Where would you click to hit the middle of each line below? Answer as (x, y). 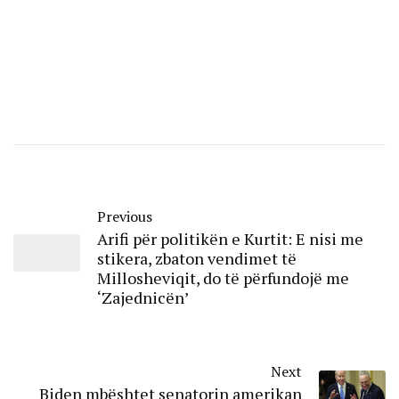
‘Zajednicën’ (143, 298)
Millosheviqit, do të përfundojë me (223, 278)
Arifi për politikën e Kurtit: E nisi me (230, 239)
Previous (125, 217)
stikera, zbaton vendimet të (197, 259)
